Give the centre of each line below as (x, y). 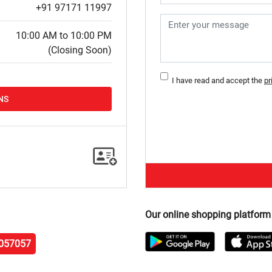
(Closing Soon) (80, 50)
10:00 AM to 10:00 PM (64, 35)
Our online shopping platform (208, 214)
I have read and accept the (216, 81)
